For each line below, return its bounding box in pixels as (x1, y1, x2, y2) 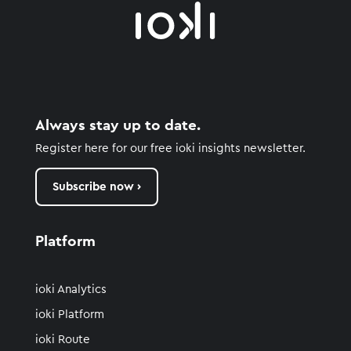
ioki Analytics (34, 283, 107, 295)
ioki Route (34, 333, 90, 346)
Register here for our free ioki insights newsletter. (34, 142, 306, 154)
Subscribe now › (52, 180, 141, 193)
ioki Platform (34, 308, 104, 320)
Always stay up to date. (34, 118, 201, 133)
